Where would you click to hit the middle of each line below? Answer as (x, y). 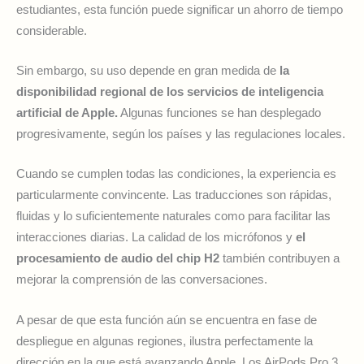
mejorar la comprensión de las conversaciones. (142, 280)
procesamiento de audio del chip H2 (118, 259)
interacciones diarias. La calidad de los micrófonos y (156, 238)
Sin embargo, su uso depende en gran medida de (148, 71)
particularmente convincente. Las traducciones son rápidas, (174, 195)
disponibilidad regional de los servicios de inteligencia (170, 92)
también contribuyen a (279, 259)
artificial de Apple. (67, 113)
